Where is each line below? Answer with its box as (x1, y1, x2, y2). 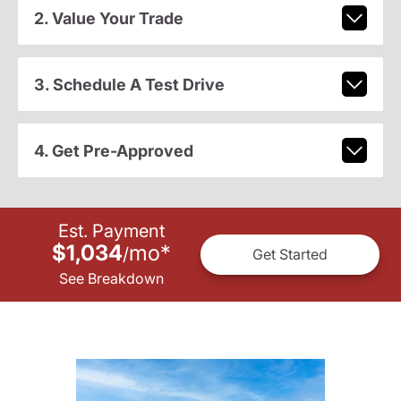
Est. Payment (57, 219, 165, 242)
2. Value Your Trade (33, 8, 183, 28)
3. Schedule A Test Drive (33, 74, 225, 94)
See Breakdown (58, 269, 164, 287)
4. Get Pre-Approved (33, 141, 193, 160)
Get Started (252, 245, 328, 264)
